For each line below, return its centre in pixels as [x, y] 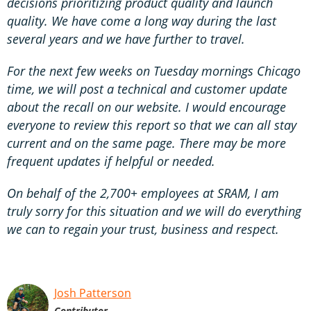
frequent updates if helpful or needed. [111, 161]
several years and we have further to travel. [126, 39]
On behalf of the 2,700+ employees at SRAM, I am [143, 193]
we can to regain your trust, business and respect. [143, 229]
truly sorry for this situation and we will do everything [154, 211]
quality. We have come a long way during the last [142, 20]
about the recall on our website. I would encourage [146, 107]
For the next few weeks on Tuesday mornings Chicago [154, 70]
